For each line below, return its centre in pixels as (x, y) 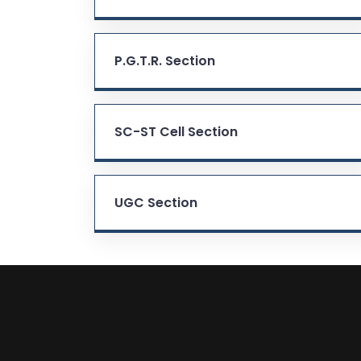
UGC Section (156, 202)
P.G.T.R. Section (165, 60)
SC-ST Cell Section (176, 131)
